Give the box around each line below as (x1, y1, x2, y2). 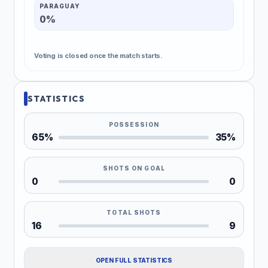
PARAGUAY (39, 2, 81, 10)
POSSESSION (109, 121, 159, 128)
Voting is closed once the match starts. (34, 51, 163, 60)
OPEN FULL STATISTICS (114, 256, 173, 264)
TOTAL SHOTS (106, 209, 162, 217)
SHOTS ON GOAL (103, 165, 165, 172)
